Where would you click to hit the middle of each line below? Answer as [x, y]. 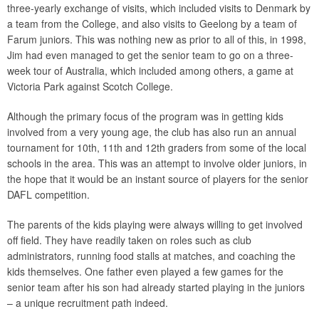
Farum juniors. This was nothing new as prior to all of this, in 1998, [157, 39]
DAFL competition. [48, 194]
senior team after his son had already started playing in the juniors [156, 287]
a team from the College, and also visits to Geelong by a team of [152, 23]
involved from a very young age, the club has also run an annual [152, 132]
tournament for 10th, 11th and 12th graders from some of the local [157, 147]
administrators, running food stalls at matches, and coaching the [151, 256]
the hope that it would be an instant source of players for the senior [158, 179]
